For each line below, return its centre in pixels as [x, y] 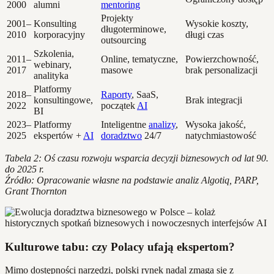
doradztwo [121, 135]
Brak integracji [214, 100]
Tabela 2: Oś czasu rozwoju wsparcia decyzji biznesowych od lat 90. [137, 158]
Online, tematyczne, [139, 59]
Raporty [116, 94]
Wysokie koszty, [217, 23]
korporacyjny [59, 34]
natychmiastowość [221, 135]
